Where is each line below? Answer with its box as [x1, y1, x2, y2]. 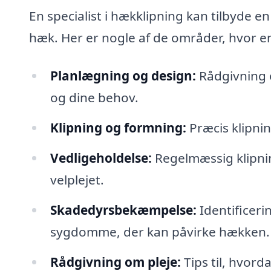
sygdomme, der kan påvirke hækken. [50, 223, 270, 240]
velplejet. [50, 171, 104, 188]
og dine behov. [50, 89, 139, 106]
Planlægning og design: [50, 67, 196, 85]
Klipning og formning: [50, 119, 186, 137]
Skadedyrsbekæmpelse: [50, 201, 197, 218]
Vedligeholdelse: [50, 149, 152, 166]
